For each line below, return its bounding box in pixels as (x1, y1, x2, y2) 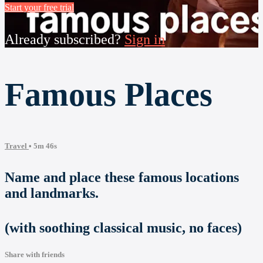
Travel (5, 141, 29, 151)
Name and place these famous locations (5, 170, 239, 186)
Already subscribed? (5, 32, 124, 48)
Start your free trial (5, 2, 74, 13)
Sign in (124, 32, 165, 48)
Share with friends (5, 250, 65, 259)
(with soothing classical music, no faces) (5, 220, 242, 236)
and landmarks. (5, 186, 99, 201)
